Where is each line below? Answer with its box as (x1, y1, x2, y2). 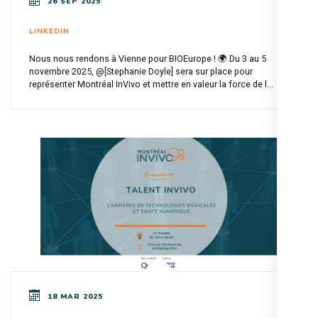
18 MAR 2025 (48, 291, 103, 302)
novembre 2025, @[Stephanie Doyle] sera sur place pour (29, 66, 253, 77)
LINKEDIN (29, 26, 70, 37)
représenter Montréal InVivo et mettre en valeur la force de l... (29, 79, 273, 90)
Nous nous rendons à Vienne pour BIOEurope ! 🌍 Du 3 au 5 (29, 53, 266, 65)
